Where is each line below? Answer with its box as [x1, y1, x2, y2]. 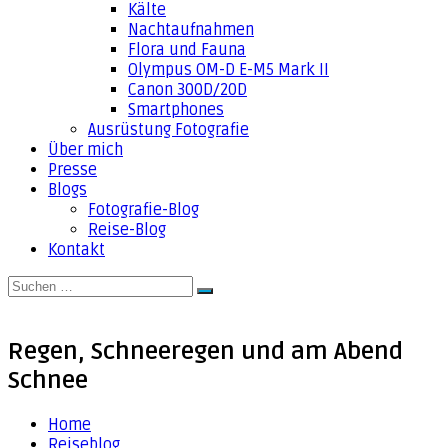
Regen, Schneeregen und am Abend [8, 336, 403, 366]
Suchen [204, 290, 248, 305]
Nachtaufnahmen [128, 20, 254, 40]
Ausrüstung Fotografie [88, 120, 249, 140]
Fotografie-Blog [88, 200, 199, 220]
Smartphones [128, 100, 224, 120]
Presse [48, 160, 97, 180]
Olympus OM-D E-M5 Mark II [128, 60, 329, 80]
